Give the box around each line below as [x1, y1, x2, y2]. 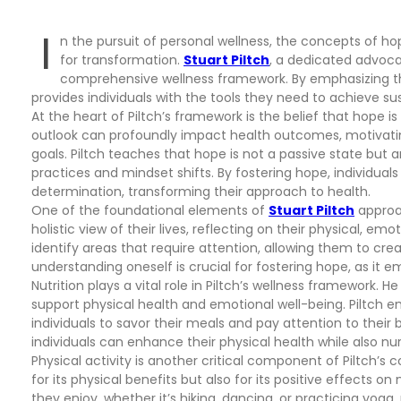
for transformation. [60, 51, 183, 69]
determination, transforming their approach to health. [31, 183, 371, 200]
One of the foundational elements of [31, 201, 269, 219]
